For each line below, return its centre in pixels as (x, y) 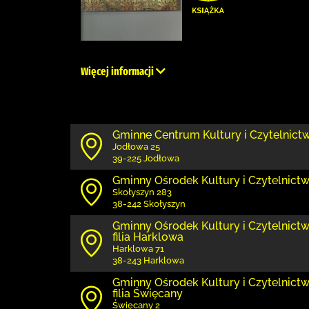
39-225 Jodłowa (146, 158)
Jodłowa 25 (136, 147)
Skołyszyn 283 (142, 192)
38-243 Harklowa (148, 260)
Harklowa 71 (138, 249)
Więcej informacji (118, 71)
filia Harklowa (148, 237)
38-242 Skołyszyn (149, 204)
